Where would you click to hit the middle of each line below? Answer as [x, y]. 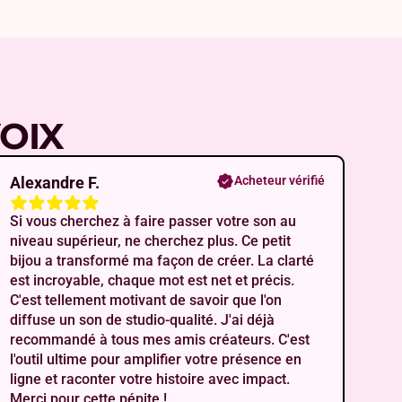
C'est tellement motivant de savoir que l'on [146, 301]
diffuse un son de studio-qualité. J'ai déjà [143, 320]
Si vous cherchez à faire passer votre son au [153, 222]
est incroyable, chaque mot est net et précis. [153, 281]
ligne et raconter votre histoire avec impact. [150, 380]
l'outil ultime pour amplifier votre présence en [156, 360]
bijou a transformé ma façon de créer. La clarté [162, 261]
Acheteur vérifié [279, 181]
